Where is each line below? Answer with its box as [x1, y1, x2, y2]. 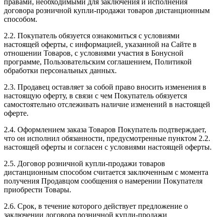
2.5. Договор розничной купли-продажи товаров [4, 159, 165, 168]
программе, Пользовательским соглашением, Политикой [4, 57, 192, 66]
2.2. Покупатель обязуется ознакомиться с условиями [4, 31, 180, 40]
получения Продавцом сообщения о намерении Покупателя [4, 176, 202, 185]
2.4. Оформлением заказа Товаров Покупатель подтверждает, [4, 125, 206, 134]
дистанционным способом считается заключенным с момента [4, 168, 208, 176]
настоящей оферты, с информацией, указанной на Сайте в [4, 40, 197, 48]
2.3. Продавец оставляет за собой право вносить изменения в [4, 82, 206, 91]
